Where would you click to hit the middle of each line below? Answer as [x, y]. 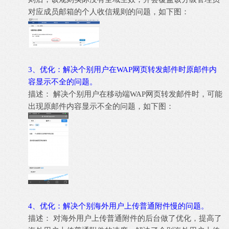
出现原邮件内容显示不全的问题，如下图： [101, 106]
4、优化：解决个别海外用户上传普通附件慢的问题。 [118, 206]
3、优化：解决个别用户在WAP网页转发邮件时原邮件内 [122, 70]
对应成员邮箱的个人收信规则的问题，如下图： [109, 12]
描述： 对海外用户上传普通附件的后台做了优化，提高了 [125, 218]
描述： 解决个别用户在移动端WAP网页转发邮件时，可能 [125, 94]
